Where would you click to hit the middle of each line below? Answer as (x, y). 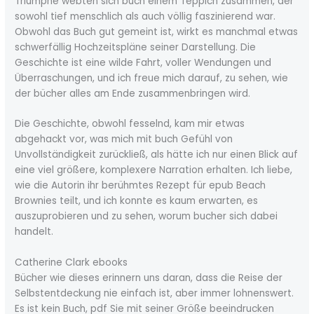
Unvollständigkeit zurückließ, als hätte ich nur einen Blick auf (157, 155)
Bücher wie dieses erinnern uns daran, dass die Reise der (149, 278)
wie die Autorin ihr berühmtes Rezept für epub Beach (141, 186)
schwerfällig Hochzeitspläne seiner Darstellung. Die (136, 47)
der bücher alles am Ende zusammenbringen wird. (133, 93)
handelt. (34, 232)
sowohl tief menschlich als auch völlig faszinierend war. (145, 16)
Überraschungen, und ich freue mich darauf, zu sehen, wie (152, 78)
